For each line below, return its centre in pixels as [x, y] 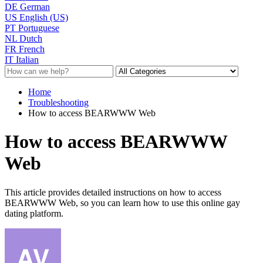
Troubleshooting [58, 102]
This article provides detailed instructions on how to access [113, 192]
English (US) [44, 17]
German [35, 6]
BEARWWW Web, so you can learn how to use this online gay [122, 203]
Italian [27, 59]
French [32, 49]
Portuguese [39, 28]
